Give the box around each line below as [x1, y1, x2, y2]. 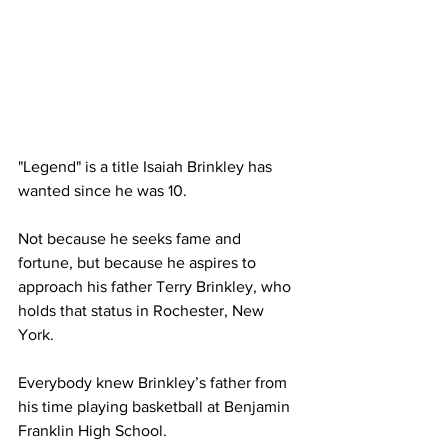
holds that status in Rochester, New [18, 302, 268, 320]
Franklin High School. [18, 422, 167, 440]
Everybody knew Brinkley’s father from [18, 374, 291, 392]
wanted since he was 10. [18, 182, 187, 200]
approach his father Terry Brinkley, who [18, 278, 295, 296]
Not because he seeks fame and [18, 230, 245, 248]
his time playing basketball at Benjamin [18, 398, 294, 416]
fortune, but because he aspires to [18, 254, 260, 272]
